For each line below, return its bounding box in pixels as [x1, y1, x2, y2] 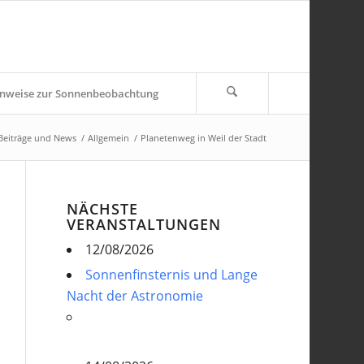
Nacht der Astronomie [67, 287, 204, 305]
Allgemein [87, 132, 129, 144]
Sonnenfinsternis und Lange [85, 266, 258, 284]
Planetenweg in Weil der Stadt [140, 132, 266, 144]
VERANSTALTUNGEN [67, 214, 222, 234]
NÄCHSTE [67, 199, 139, 219]
